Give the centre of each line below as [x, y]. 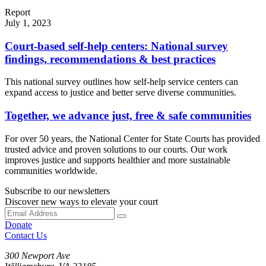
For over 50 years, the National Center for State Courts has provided [132, 138]
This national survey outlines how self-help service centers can [121, 82]
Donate [18, 224]
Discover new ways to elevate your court [81, 201]
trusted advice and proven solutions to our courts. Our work [116, 149]
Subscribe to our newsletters [57, 191]
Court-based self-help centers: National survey [116, 46]
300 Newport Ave [37, 255]
